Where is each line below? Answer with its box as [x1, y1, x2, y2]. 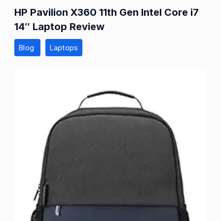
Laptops [49, 43, 78, 53]
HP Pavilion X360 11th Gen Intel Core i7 [14, 6, 199, 19]
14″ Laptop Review [14, 21, 105, 33]
